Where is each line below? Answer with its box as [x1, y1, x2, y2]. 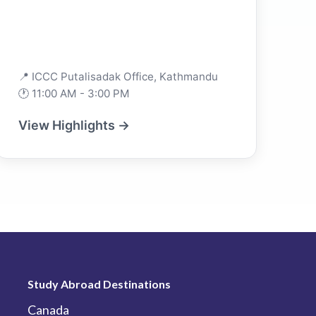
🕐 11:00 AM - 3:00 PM [18, 86, 130, 100]
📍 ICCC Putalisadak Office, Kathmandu [18, 69, 219, 83]
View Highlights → [18, 117, 130, 133]
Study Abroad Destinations [28, 276, 171, 291]
